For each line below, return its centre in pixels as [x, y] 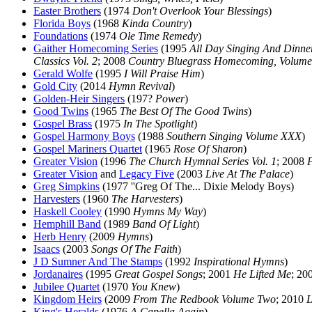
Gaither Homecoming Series [96, 48]
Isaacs [47, 249]
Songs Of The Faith [134, 249]
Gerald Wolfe [63, 73]
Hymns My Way [168, 211]
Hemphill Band [67, 224]
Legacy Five [147, 174]
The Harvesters [145, 199]
